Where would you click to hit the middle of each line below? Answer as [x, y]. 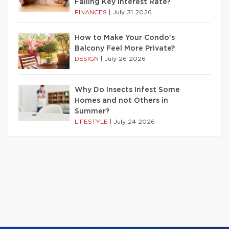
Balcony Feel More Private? [125, 49]
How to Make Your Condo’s [125, 38]
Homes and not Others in [121, 101]
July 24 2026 [134, 122]
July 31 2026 [132, 13]
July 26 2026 [125, 59]
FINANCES [92, 13]
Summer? [92, 112]
